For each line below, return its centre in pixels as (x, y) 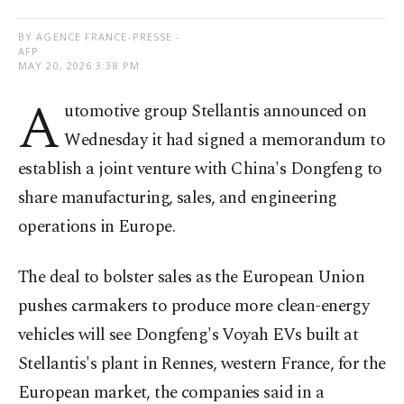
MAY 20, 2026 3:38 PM (79, 66)
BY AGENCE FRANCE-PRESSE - (100, 37)
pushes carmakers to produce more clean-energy (194, 307)
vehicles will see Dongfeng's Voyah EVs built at (188, 335)
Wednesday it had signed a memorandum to (225, 141)
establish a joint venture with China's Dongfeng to (200, 170)
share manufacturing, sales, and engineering (178, 198)
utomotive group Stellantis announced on (216, 112)
